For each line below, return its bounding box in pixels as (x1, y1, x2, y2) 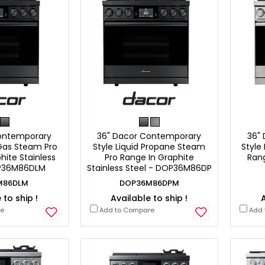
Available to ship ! (111, 192, 188, 204)
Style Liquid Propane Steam (93, 140, 206, 153)
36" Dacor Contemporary (97, 130, 202, 142)
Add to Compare (97, 205, 154, 215)
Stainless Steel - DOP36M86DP (86, 161, 212, 174)
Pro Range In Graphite (104, 151, 194, 163)
